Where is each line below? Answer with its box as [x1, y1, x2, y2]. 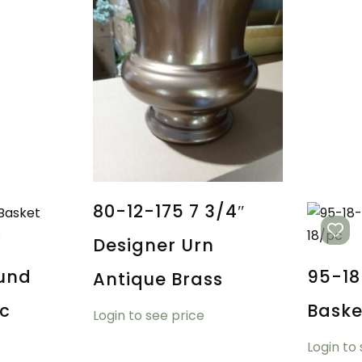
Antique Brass [92, 267, 223, 291]
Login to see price [92, 306, 204, 326]
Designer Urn [92, 233, 214, 257]
